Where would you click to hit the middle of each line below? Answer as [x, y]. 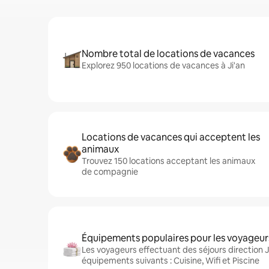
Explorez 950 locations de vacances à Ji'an [163, 65]
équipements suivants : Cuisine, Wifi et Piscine [171, 261]
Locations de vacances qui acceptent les [171, 137]
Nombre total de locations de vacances [168, 54]
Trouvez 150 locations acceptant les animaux [168, 161]
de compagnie [110, 172]
